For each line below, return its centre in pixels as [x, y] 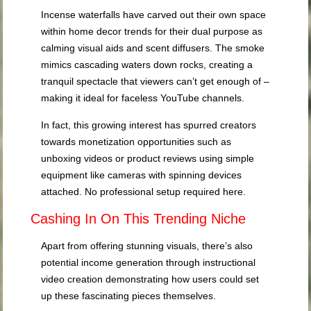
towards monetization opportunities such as [136, 142]
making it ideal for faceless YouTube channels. [143, 98]
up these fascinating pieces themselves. [129, 296]
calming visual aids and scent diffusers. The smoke [153, 48]
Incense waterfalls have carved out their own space [154, 15]
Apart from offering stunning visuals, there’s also [147, 246]
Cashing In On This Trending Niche [138, 219]
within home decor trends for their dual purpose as [152, 32]
